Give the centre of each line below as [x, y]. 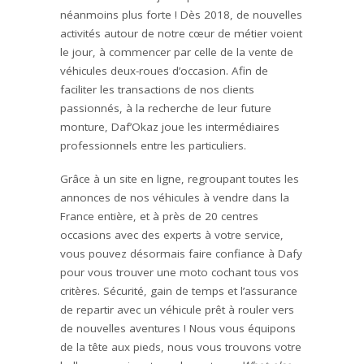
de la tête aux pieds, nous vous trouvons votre [181, 347]
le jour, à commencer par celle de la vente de [177, 52]
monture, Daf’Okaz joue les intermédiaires [170, 126]
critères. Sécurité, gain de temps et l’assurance [179, 290]
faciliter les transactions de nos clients [157, 89]
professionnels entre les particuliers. [153, 145]
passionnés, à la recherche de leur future [166, 108]
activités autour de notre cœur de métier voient [181, 33]
